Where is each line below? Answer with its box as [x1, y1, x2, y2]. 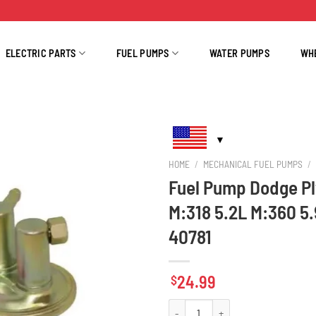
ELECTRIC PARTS [5, 47, 76, 59]
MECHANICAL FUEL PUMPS [203, 158, 303, 170]
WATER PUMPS [209, 47, 269, 59]
